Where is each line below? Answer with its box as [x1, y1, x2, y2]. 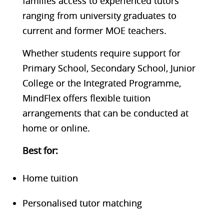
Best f [22, 144, 46, 156]
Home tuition [22, 171, 78, 184]
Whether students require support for [22, 46, 180, 59]
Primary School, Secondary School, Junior [22, 61, 195, 74]
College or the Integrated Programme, [22, 76, 181, 89]
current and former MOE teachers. [22, 24, 166, 36]
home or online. [22, 121, 90, 134]
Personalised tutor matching [22, 196, 142, 209]
